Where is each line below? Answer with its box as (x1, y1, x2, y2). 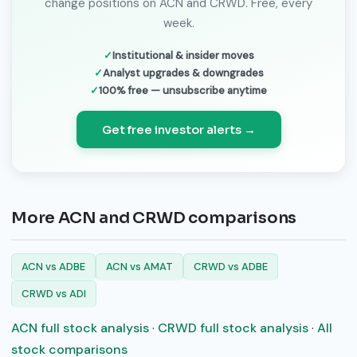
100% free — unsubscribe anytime (99, 83, 267, 97)
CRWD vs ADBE (194, 260, 268, 274)
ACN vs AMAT (106, 260, 173, 274)
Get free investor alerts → (101, 121, 256, 137)
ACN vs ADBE (22, 260, 85, 274)
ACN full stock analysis (11, 320, 149, 337)
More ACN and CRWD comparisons (11, 207, 297, 228)
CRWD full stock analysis (158, 320, 308, 337)
